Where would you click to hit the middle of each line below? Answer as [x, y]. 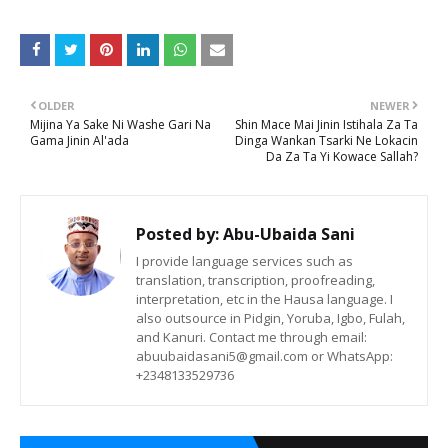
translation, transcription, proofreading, [255, 280]
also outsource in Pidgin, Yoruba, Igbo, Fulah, [270, 318]
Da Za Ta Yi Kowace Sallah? [342, 156]
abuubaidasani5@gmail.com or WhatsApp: [264, 356]
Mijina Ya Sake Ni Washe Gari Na [120, 124]
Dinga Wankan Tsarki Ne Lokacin [326, 140]
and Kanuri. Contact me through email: [251, 337]
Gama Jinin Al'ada [79, 140]
